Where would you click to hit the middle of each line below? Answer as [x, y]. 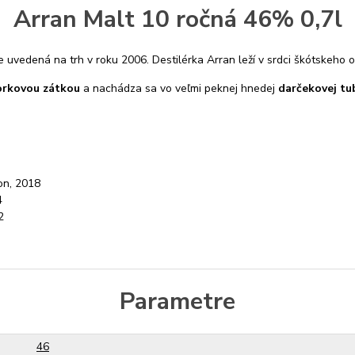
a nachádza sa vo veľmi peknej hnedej [179, 88]
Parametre [177, 302]
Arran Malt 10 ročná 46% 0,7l [177, 19]
